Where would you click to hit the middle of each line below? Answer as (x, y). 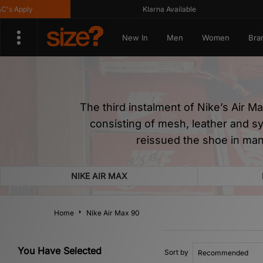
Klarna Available (140, 9)
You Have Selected (60, 251)
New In (135, 38)
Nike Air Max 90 (113, 213)
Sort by (176, 252)
